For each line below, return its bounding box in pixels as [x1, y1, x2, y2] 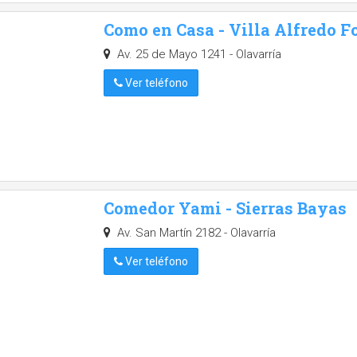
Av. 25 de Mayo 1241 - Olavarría [113, 47, 281, 61]
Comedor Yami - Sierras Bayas [104, 198, 347, 218]
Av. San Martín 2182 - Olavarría [113, 226, 276, 240]
